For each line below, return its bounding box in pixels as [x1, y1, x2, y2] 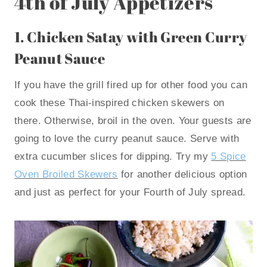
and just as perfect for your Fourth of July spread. [14, 187, 246, 198]
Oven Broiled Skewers [14, 169, 118, 181]
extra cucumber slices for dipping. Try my [14, 151, 212, 163]
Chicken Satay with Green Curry [27, 27, 247, 47]
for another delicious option [117, 169, 247, 181]
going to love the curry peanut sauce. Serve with [14, 133, 240, 145]
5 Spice [211, 151, 246, 163]
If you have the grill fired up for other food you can [14, 79, 248, 91]
